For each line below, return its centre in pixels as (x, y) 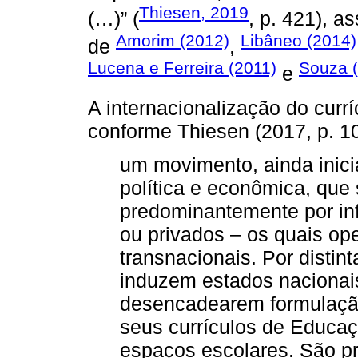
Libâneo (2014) (298, 40)
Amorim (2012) (173, 40)
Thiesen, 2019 (194, 13)
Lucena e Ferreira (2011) (182, 68)
